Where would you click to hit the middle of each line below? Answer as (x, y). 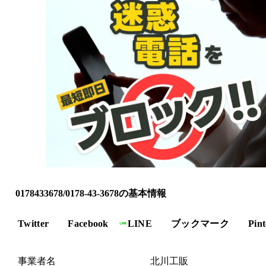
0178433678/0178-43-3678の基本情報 (91, 193)
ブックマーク (200, 223)
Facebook (88, 223)
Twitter (34, 223)
